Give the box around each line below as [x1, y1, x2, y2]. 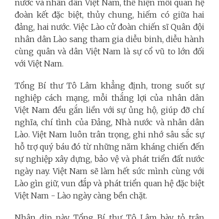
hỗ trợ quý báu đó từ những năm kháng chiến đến [15, 141, 204, 152]
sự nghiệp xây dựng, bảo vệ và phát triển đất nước [15, 153, 204, 164]
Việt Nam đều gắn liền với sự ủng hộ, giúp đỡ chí [15, 105, 204, 115]
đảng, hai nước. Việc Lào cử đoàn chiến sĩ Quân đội [15, 22, 204, 32]
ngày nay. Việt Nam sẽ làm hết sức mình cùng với [15, 166, 204, 176]
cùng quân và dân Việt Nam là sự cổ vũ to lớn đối [15, 46, 204, 56]
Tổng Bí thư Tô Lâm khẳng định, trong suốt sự [15, 80, 204, 90]
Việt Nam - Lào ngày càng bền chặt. [15, 190, 147, 200]
